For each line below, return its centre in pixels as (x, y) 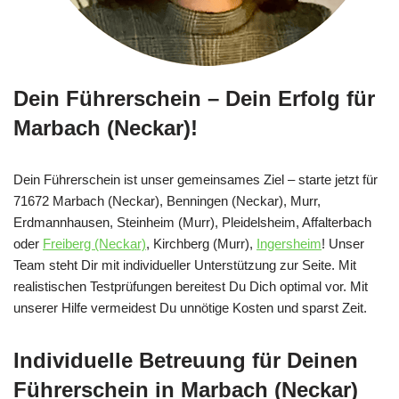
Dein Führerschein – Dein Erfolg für (194, 98)
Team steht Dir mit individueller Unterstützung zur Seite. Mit (185, 265)
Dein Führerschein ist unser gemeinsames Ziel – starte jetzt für (195, 179)
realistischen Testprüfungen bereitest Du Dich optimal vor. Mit (191, 286)
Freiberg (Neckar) (94, 243)
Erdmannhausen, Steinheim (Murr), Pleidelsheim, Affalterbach (192, 222)
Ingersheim (289, 243)
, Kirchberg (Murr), (201, 243)
